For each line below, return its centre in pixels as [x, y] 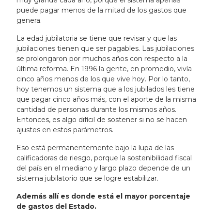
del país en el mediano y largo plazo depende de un [103, 168]
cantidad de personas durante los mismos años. [96, 109]
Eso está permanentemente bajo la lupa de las [95, 148]
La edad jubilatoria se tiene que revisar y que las [96, 38]
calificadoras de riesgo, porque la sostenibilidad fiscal [104, 158]
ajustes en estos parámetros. [66, 130]
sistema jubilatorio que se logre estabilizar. [88, 178]
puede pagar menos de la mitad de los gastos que [101, 10]
